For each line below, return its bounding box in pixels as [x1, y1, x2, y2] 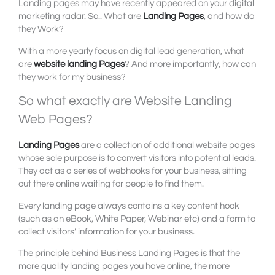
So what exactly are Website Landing [18, 95, 232, 108]
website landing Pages [34, 59, 125, 69]
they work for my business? [18, 72, 126, 82]
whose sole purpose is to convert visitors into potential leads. [18, 153, 256, 163]
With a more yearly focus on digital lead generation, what [18, 46, 244, 56]
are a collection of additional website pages [79, 141, 255, 150]
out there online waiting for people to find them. [18, 179, 204, 189]
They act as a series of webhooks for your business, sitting [18, 166, 247, 176]
